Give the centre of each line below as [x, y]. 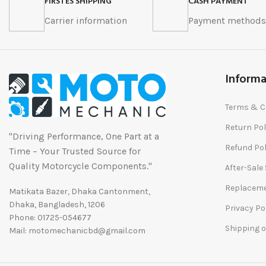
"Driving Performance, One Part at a [84, 136]
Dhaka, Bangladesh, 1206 [57, 204]
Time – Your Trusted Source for [75, 151]
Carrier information [86, 21]
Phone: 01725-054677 [50, 217]
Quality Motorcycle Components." [80, 166]
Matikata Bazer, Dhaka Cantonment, [80, 191]
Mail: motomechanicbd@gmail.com [77, 230]
